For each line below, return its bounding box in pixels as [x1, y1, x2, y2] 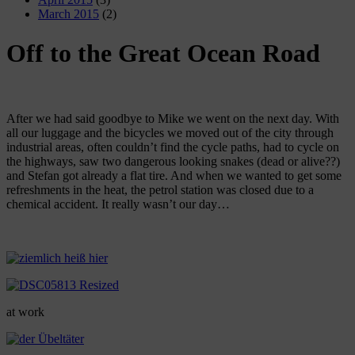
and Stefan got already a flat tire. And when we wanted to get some [6, 169, 342, 183]
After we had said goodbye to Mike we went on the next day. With [6, 112, 339, 126]
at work [6, 305, 44, 319]
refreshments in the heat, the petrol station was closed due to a [6, 183, 314, 197]
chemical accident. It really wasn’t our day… [6, 197, 230, 212]
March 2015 [38, 7, 99, 21]
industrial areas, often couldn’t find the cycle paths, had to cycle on [6, 140, 339, 155]
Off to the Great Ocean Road [6, 38, 320, 67]
